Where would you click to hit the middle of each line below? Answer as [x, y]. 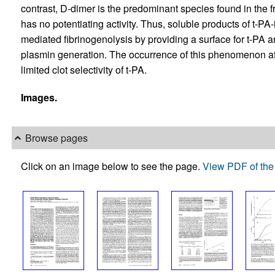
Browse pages [56, 138]
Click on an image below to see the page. [111, 166]
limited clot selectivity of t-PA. [83, 70]
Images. [39, 98]
